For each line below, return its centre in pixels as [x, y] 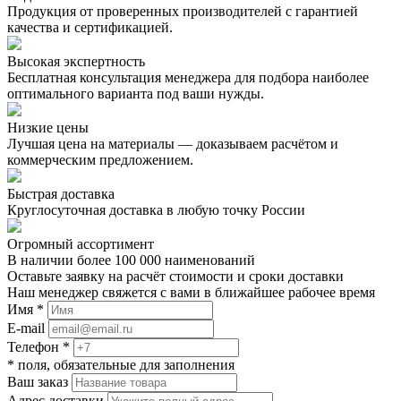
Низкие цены [48, 127]
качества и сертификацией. [90, 27]
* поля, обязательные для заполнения [121, 364]
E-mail [26, 328]
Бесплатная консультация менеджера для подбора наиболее [188, 77]
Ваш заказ [38, 381]
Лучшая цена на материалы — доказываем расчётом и [173, 143]
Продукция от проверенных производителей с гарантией [183, 11]
